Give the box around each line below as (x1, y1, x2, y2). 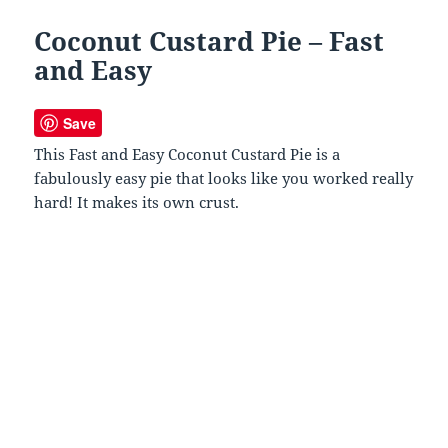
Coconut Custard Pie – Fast (34, 23, 385, 60)
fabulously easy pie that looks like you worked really (34, 168, 414, 189)
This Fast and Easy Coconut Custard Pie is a (34, 144, 341, 165)
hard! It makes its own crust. (34, 192, 240, 213)
